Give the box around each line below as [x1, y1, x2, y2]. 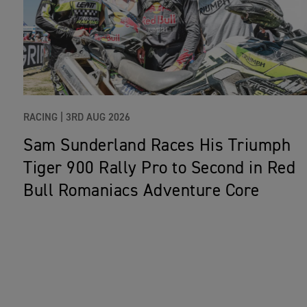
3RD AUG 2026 [66, 112, 130, 123]
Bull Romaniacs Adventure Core [23, 183, 260, 201]
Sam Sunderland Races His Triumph [23, 138, 291, 156]
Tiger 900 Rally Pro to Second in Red [23, 160, 295, 178]
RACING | [23, 112, 63, 123]
